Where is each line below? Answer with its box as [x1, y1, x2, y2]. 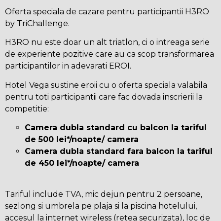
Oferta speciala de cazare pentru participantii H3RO [5, 6, 209, 16]
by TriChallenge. [5, 18, 70, 28]
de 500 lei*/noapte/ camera [25, 135, 139, 145]
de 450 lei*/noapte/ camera [25, 158, 139, 168]
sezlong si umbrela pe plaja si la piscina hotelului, [5, 201, 197, 211]
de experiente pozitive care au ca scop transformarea [5, 49, 214, 59]
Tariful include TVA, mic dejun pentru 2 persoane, [5, 189, 202, 199]
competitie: [5, 104, 49, 113]
